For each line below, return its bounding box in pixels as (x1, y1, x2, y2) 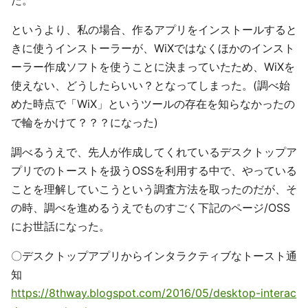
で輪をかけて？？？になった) (11, 115, 158, 130)
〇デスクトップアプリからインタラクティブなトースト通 (11, 249, 297, 263)
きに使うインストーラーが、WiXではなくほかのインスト (11, 41, 295, 56)
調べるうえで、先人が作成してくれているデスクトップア (11, 145, 297, 159)
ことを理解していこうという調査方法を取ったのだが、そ (11, 182, 297, 197)
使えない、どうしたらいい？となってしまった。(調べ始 (11, 78, 290, 93)
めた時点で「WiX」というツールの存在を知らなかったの (11, 97, 295, 111)
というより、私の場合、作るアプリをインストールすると (11, 23, 297, 37)
